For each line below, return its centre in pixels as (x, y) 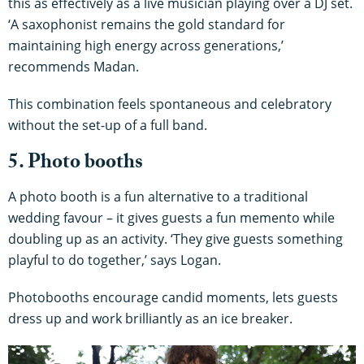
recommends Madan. (74, 66)
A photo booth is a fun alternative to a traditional (158, 196)
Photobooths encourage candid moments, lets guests (173, 297)
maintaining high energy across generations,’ (146, 45)
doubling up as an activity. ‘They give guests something (175, 238)
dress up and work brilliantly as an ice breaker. (150, 318)
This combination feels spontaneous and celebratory (170, 104)
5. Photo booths (76, 164)
